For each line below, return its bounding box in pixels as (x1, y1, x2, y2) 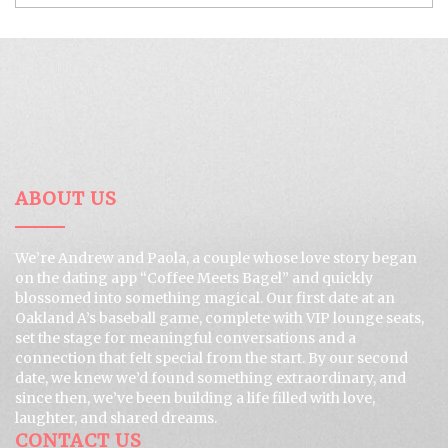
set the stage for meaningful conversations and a (15, 329, 356, 348)
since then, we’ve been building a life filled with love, (15, 389, 375, 408)
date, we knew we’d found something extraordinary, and (15, 369, 406, 388)
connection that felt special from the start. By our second (15, 349, 408, 368)
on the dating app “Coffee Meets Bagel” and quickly (15, 269, 373, 288)
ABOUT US (15, 187, 117, 211)
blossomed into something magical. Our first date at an (15, 289, 395, 308)
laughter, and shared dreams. (15, 409, 217, 428)
